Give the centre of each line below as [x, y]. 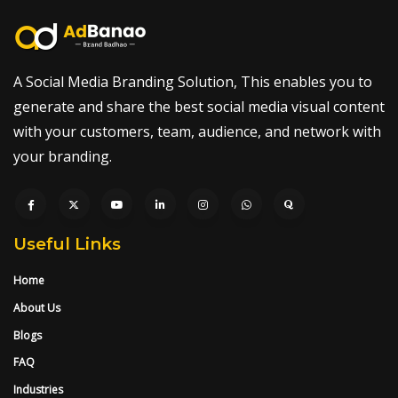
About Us [37, 307]
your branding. [63, 156]
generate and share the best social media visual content [199, 106]
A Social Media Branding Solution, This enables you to [193, 81]
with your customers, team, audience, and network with [197, 131]
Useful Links [67, 243]
